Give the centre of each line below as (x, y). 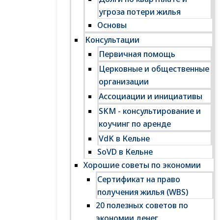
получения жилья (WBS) (143, 192)
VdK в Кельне (124, 138)
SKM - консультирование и (150, 111)
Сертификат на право (139, 179)
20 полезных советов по (142, 205)
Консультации (112, 40)
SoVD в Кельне (125, 152)
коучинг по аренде (135, 124)
